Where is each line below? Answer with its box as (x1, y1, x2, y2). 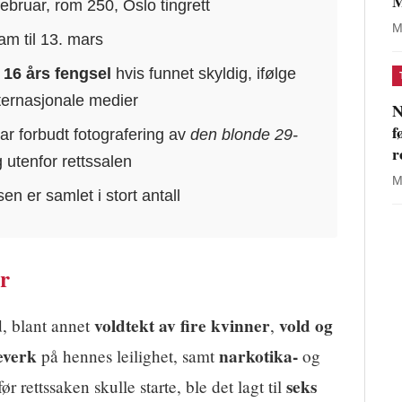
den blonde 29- (190, 125, 299, 144)
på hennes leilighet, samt (37, 345, 219, 368)
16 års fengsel (4, 64, 112, 83)
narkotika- (219, 344, 298, 370)
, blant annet (3, 314, 94, 337)
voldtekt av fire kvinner (94, 313, 270, 339)
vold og (279, 313, 333, 339)
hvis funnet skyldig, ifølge (111, 64, 297, 83)
